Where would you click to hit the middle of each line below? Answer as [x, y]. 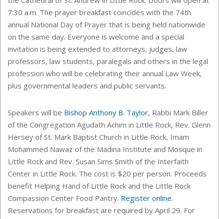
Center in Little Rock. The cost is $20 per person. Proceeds [107, 173]
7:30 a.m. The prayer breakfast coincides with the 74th [99, 12]
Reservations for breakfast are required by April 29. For [101, 210]
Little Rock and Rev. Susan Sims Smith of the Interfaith [98, 161]
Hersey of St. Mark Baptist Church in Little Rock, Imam [99, 137]
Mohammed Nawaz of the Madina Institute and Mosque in [105, 149]
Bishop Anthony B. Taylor [106, 112]
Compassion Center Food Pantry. [64, 198]
